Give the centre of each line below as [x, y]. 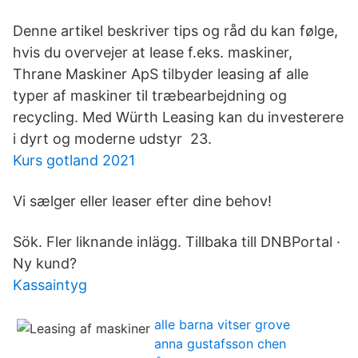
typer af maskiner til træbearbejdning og [150, 95]
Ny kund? [45, 263]
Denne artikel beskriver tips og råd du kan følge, [175, 31]
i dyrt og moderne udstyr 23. [112, 139]
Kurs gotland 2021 [74, 160]
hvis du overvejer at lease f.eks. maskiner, [155, 52]
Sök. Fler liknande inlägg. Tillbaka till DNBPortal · [177, 242]
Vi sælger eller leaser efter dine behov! [142, 201]
